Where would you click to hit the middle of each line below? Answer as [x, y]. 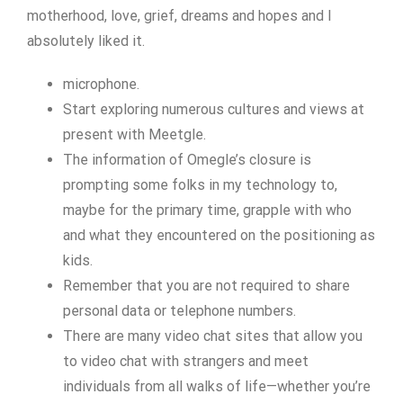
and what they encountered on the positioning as [219, 235]
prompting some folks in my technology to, [200, 185]
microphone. [101, 84]
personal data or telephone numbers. [179, 311]
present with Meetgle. [134, 134]
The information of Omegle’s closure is [187, 160]
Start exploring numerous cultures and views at [214, 109]
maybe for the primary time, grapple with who [207, 210]
